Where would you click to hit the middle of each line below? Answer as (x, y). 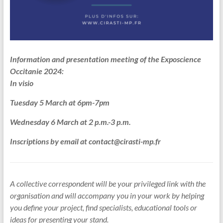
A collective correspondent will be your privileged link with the (108, 184)
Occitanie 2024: (37, 71)
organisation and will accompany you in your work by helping (107, 196)
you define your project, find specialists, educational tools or (103, 208)
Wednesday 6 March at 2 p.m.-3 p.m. (70, 122)
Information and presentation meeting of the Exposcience (105, 59)
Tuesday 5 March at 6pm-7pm (59, 103)
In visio (21, 83)
